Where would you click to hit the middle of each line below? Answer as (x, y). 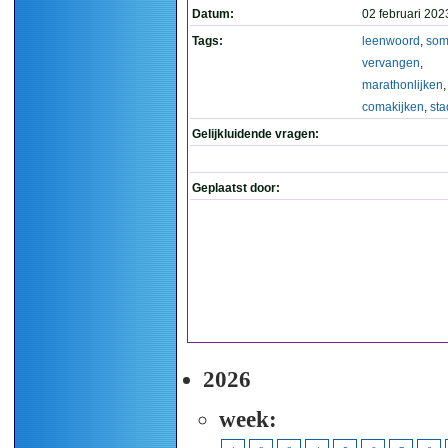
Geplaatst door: (236, 188)
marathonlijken (402, 85)
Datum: (213, 14)
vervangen (391, 63)
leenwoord (391, 41)
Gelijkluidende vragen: (255, 134)
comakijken (393, 107)
